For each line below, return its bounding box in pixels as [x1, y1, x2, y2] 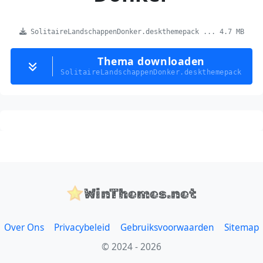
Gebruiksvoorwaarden [120, 221, 214, 234]
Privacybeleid [54, 221, 110, 234]
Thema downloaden [97, 54, 205, 69]
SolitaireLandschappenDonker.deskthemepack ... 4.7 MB [26, 28, 244, 36]
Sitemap [224, 221, 259, 234]
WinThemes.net [84, 186, 197, 203]
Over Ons [4, 221, 44, 234]
